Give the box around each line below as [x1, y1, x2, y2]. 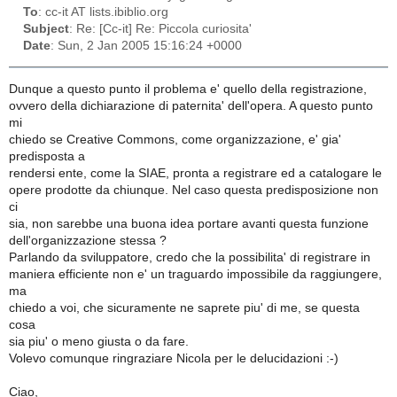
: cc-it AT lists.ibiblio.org [38, 5, 168, 19]
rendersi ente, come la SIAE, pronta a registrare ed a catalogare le [9, 166, 382, 180]
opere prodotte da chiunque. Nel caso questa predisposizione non [9, 183, 378, 197]
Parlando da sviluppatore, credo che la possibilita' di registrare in [9, 250, 370, 264]
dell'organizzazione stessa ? [9, 233, 167, 247]
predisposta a [9, 149, 85, 163]
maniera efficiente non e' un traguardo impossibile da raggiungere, [9, 267, 382, 281]
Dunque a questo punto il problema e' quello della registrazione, [9, 82, 367, 96]
